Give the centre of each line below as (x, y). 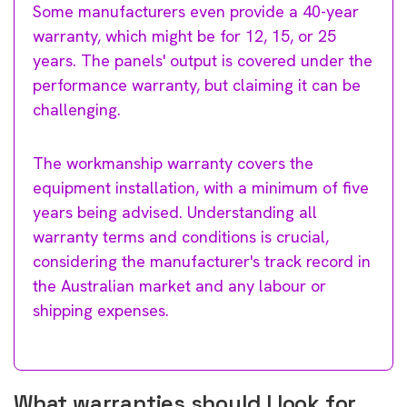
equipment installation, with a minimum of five (201, 187)
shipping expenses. (101, 310)
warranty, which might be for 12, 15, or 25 (184, 35)
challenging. (77, 109)
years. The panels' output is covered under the (203, 60)
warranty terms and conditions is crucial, (181, 236)
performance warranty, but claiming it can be (197, 84)
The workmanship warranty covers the (173, 163)
